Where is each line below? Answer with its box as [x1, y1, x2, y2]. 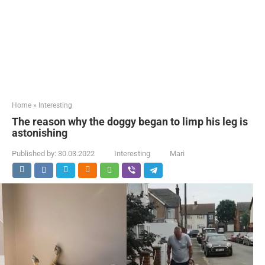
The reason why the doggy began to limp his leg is [12, 115, 248, 128]
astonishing [12, 127, 67, 139]
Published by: [12, 149, 56, 158]
